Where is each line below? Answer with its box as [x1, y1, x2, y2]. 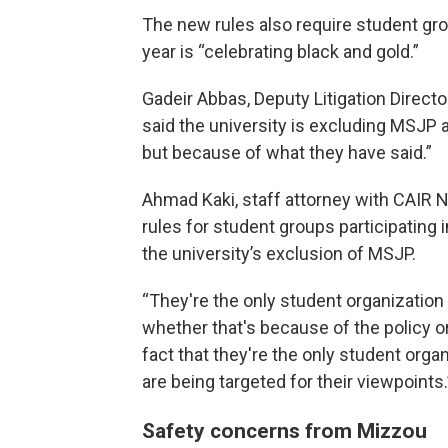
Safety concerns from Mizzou [142, 418, 427, 443]
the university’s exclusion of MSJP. [142, 243, 416, 264]
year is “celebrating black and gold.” [142, 41, 419, 62]
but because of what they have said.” [142, 142, 432, 163]
